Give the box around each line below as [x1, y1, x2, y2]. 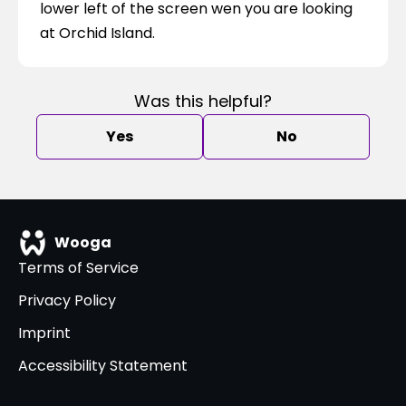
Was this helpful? [134, 90, 272, 112]
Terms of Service [18, 257, 139, 278]
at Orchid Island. [40, 23, 155, 43]
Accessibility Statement [18, 355, 188, 376]
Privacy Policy [18, 290, 116, 311]
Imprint [18, 323, 71, 343]
